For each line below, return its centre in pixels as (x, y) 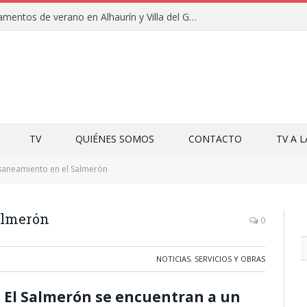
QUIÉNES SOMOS (115, 139)
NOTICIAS (173, 259)
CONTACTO (215, 139)
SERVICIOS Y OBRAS (230, 259)
